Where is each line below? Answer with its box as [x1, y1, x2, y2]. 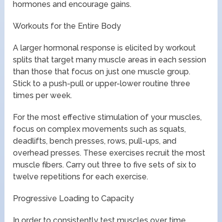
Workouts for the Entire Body [13, 21, 121, 31]
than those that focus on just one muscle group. [13, 66, 191, 76]
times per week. [13, 90, 72, 100]
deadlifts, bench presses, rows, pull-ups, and [13, 136, 177, 146]
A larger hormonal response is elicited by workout [13, 43, 196, 53]
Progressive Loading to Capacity [13, 193, 134, 203]
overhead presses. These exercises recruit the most [13, 148, 206, 158]
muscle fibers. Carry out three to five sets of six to [13, 160, 197, 169]
